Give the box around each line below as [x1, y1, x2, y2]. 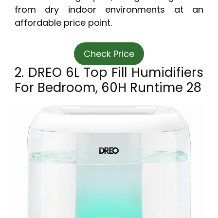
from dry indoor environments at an [15, 3, 203, 16]
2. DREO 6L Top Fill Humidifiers [15, 64, 203, 82]
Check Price [84, 48, 134, 60]
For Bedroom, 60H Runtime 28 [15, 79, 201, 97]
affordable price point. [15, 17, 112, 29]
